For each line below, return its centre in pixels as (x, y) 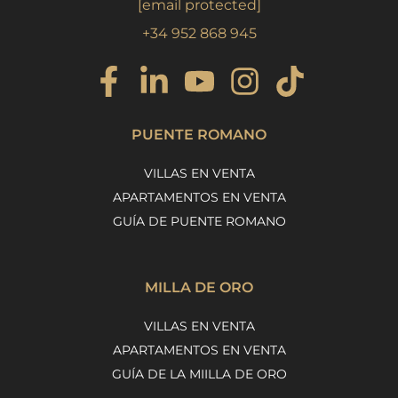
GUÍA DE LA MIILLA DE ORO (199, 374)
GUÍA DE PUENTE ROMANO (199, 221)
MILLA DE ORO (199, 287)
